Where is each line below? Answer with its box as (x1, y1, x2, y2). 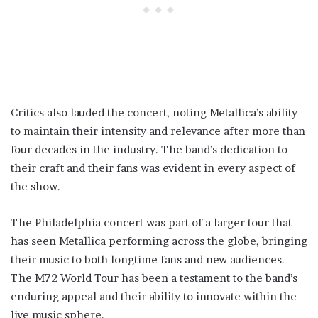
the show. (11, 180, 60, 194)
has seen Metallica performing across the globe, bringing (11, 234, 307, 248)
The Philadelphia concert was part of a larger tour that (11, 216, 292, 230)
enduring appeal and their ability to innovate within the (11, 290, 297, 304)
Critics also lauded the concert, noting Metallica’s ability (11, 106, 297, 120)
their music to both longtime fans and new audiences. (11, 253, 285, 267)
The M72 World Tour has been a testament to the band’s (11, 271, 297, 285)
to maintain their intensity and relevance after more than (11, 124, 305, 138)
